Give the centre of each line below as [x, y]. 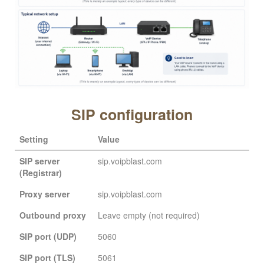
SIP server [39, 161]
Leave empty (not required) [149, 215]
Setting [34, 139]
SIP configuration [132, 114]
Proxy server [44, 194]
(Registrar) [41, 172]
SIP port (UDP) [48, 236]
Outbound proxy [53, 215]
